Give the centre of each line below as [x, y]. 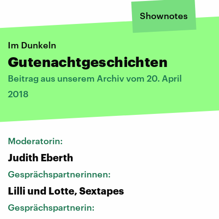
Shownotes [164, 15]
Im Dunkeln [32, 45]
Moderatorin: [36, 141]
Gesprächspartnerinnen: [60, 174]
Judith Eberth [41, 157]
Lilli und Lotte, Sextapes [66, 190]
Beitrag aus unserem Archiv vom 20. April [95, 78]
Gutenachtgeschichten [88, 61]
